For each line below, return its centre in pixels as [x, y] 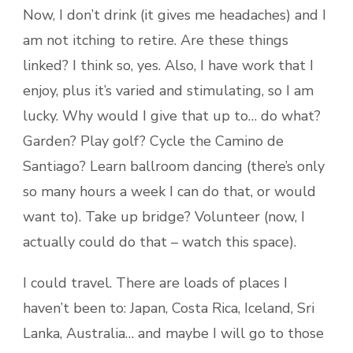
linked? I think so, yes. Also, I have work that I [168, 65]
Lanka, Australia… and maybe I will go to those [173, 333]
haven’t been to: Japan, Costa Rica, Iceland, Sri [169, 308]
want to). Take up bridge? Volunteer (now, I [164, 216]
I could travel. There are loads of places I [155, 282]
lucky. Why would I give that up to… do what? [172, 115]
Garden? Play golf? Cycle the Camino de [153, 141]
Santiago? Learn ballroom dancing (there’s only [174, 166]
